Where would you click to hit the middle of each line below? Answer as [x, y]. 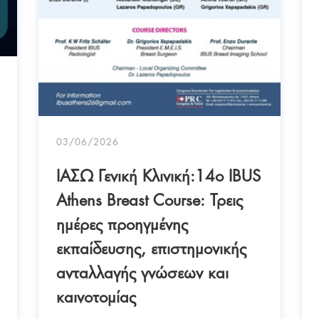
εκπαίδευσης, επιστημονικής [151, 246]
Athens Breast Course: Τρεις [150, 198]
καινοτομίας [96, 295]
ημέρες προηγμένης [122, 222]
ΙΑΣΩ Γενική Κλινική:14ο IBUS [158, 174]
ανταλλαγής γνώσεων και [142, 271]
